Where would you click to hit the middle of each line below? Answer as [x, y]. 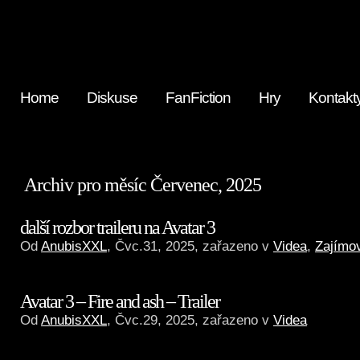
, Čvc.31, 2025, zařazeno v [190, 246]
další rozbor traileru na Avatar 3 [117, 227]
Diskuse [112, 98]
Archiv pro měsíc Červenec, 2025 [143, 185]
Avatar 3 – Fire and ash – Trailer [120, 301]
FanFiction [198, 98]
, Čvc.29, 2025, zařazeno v [190, 320]
